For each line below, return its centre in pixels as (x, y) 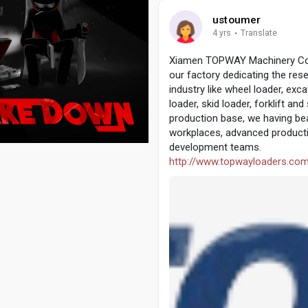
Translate (259, 33)
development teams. (215, 147)
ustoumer (237, 20)
